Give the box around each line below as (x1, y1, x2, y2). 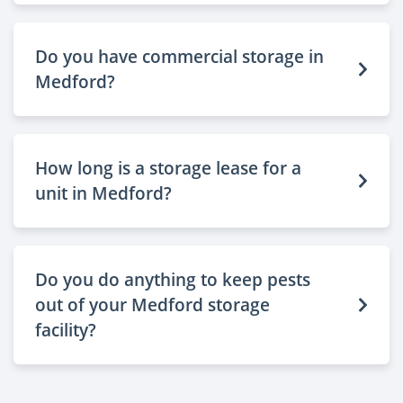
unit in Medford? (35, 180, 172, 205)
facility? (35, 317, 96, 342)
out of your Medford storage (35, 291, 270, 317)
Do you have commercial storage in (35, 43, 324, 68)
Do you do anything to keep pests (35, 266, 310, 291)
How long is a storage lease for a (35, 155, 301, 180)
